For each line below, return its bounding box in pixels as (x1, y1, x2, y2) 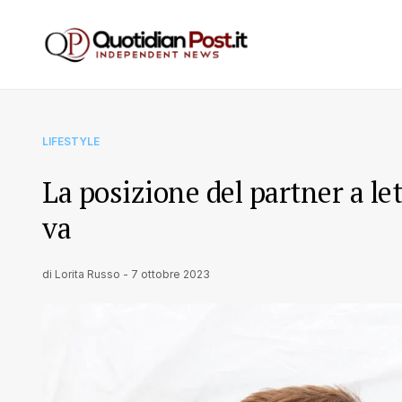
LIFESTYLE (42, 135, 100, 148)
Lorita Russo (55, 267, 120, 281)
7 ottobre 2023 (131, 267, 210, 281)
